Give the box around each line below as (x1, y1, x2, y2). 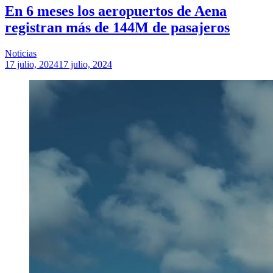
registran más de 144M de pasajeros (5, 19, 230, 35)
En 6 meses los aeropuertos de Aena (5, 2, 227, 19)
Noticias (5, 48, 37, 58)
